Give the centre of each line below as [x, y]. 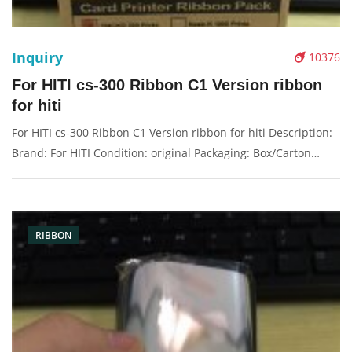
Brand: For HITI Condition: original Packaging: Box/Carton [161, 153]
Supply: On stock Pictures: [80, 173]
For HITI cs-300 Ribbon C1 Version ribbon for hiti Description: [172, 132]
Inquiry [37, 57]
